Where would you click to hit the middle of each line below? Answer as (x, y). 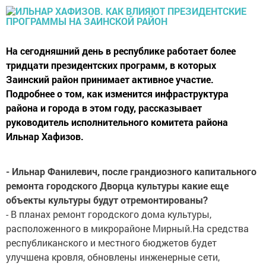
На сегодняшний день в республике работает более (121, 51)
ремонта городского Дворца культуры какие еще (117, 186)
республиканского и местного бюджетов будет (111, 243)
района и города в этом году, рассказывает (104, 108)
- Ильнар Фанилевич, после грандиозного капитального (131, 171)
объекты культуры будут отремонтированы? (108, 200)
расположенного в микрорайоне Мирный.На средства (127, 228)
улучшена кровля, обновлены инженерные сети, (113, 257)
